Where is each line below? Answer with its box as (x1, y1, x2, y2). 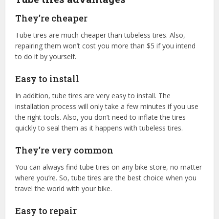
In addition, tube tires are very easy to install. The (15, 90, 171, 100)
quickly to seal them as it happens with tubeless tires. (15, 123, 183, 132)
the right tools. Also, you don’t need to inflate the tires (15, 112, 186, 122)
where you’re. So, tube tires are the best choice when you (15, 173, 197, 182)
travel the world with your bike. (15, 183, 112, 193)
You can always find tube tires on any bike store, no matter (15, 162, 202, 172)
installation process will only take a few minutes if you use (15, 101, 199, 111)
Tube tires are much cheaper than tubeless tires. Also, (15, 30, 186, 40)
